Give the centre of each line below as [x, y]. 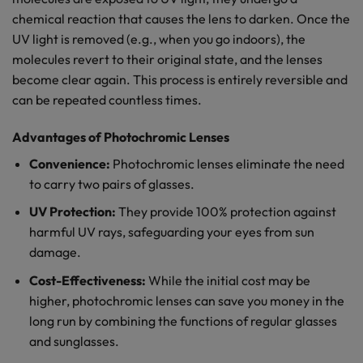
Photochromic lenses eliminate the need [227, 163]
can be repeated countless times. [107, 99]
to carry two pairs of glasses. [111, 184]
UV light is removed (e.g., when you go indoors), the [159, 38]
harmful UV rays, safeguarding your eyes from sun [171, 232]
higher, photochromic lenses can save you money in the [186, 300]
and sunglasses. [74, 341]
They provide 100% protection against [226, 212]
